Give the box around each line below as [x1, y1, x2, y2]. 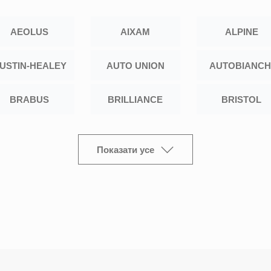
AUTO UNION [106, 60, 165, 71]
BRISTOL [221, 94, 262, 105]
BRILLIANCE [108, 94, 163, 105]
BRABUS [10, 94, 50, 105]
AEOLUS [10, 26, 49, 37]
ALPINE [224, 26, 258, 37]
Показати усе [97, 144, 154, 155]
